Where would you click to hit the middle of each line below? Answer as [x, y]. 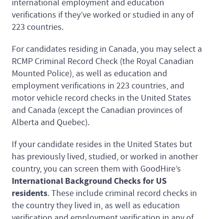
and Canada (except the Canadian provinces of [97, 110]
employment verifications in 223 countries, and [98, 86]
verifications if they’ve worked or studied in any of [103, 15]
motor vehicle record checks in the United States [101, 98]
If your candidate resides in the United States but [102, 144]
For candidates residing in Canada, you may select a [107, 49]
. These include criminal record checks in [122, 193]
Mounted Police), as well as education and [89, 73]
